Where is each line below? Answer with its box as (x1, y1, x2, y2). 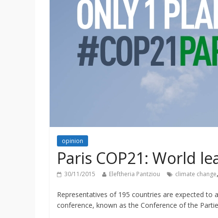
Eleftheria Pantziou (109, 170, 160, 178)
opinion (62, 137, 83, 145)
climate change (175, 170, 217, 178)
